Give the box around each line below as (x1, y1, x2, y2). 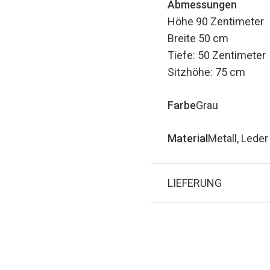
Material (168, 132, 208, 145)
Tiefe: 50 (168, 49, 210, 61)
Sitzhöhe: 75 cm (168, 66, 245, 78)
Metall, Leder (208, 132, 268, 145)
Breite (168, 32, 198, 45)
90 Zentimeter (196, 15, 264, 28)
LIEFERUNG (168, 177, 222, 189)
